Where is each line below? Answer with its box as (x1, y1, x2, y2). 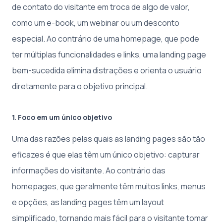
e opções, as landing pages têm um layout (12, 197, 164, 208)
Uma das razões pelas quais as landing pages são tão (12, 133, 205, 144)
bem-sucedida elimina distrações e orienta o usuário (12, 65, 202, 76)
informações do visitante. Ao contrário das (12, 165, 166, 176)
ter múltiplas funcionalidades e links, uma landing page (12, 49, 206, 60)
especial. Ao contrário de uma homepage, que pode (12, 33, 199, 44)
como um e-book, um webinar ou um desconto (12, 17, 179, 28)
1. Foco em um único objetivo (12, 112, 112, 122)
